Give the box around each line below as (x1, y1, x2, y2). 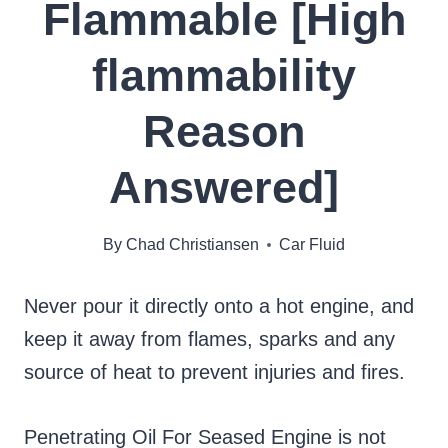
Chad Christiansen (125, 236, 259, 254)
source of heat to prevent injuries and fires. (24, 361, 405, 384)
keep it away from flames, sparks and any (24, 328, 395, 351)
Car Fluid (278, 236, 345, 254)
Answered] (109, 162, 339, 214)
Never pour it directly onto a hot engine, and (24, 295, 414, 318)
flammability (92, 50, 356, 102)
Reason (143, 106, 305, 158)
